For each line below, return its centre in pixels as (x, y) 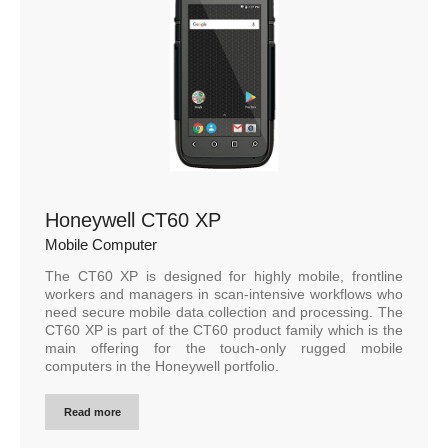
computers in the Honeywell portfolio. (162, 365)
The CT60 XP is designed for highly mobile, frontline (224, 275)
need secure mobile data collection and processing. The (224, 311)
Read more (92, 411)
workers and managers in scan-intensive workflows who (224, 293)
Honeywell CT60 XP (133, 219)
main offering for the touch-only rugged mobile (224, 347)
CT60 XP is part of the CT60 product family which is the (224, 329)
